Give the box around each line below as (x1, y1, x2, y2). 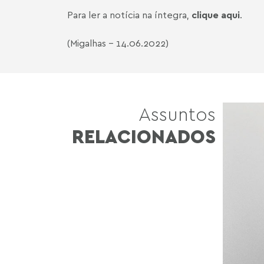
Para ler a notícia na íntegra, (67, 9, 192, 21)
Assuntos (138, 102, 216, 126)
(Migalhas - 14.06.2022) (67, 37, 169, 49)
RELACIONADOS (72, 124, 216, 148)
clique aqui (192, 9, 240, 21)
